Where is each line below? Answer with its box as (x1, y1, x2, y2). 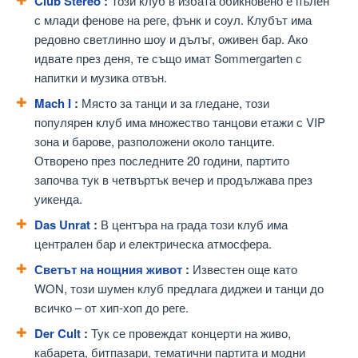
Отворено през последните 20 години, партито (34, 152, 289, 169)
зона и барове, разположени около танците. (34, 133, 275, 150)
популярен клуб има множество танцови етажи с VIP (34, 113, 325, 131)
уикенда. (34, 190, 82, 208)
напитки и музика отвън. (34, 69, 167, 86)
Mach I (34, 94, 71, 113)
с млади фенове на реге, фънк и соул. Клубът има (34, 11, 312, 29)
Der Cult (34, 324, 81, 343)
